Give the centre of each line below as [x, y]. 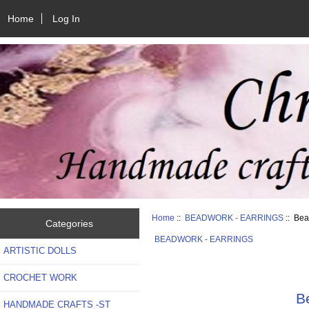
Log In [67, 18]
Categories [70, 223]
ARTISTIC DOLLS [40, 250]
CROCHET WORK [40, 277]
